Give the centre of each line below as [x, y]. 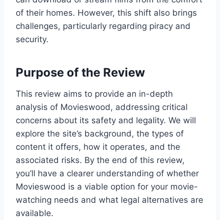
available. [35, 213]
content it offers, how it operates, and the [98, 147]
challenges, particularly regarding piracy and [103, 26]
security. [32, 39]
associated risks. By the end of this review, [100, 160]
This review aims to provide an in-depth [94, 94]
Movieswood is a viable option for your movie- [107, 186]
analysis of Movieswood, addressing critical [102, 107]
